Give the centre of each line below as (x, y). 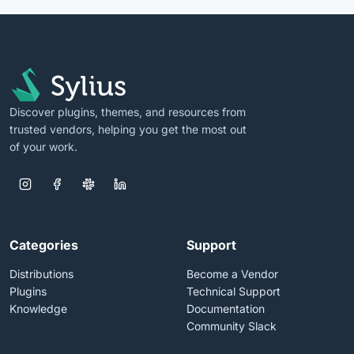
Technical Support (233, 291)
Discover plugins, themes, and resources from (128, 112)
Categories (44, 245)
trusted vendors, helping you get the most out (128, 129)
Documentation (226, 309)
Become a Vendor (232, 274)
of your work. (43, 147)
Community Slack (232, 326)
